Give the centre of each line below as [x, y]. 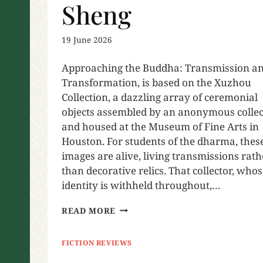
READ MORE [89, 210]
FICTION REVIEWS [97, 242]
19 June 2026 [87, 39]
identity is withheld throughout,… [141, 185]
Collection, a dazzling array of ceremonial [160, 97]
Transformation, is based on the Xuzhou [156, 82]
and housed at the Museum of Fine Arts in [160, 126]
